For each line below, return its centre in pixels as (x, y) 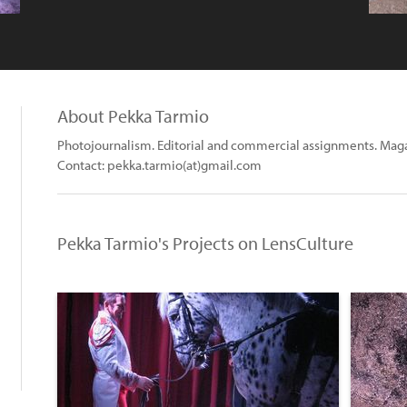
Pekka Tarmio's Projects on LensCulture (205, 243)
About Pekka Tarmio (133, 116)
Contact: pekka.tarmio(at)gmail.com (159, 165)
